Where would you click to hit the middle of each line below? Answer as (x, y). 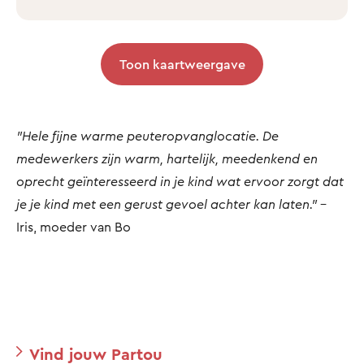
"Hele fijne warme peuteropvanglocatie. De (147, 135)
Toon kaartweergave (182, 64)
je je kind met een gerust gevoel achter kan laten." (167, 204)
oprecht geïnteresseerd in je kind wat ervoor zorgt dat (180, 181)
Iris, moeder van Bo (74, 226)
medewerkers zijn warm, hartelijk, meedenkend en (167, 158)
